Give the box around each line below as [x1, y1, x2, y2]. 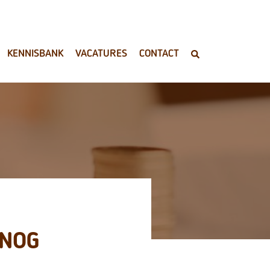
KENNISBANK [7, 46, 63, 60]
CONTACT [139, 46, 179, 60]
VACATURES [75, 46, 127, 60]
